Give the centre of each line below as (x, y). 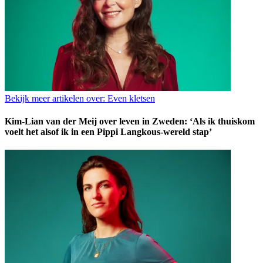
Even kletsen (130, 98)
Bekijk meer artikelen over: (55, 98)
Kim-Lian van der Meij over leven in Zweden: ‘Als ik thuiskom (130, 122)
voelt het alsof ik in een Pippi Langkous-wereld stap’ (108, 132)
